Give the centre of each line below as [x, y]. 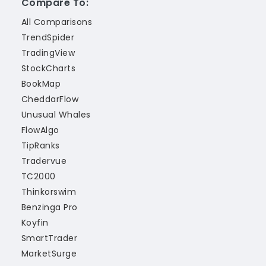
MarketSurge [49, 254]
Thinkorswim [49, 192]
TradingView [48, 53]
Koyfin [35, 223]
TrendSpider [48, 38]
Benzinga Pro [50, 208]
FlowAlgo [40, 130]
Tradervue [44, 161]
